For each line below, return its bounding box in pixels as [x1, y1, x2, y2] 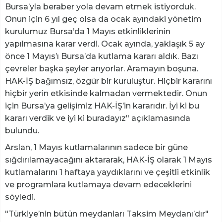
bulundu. [5, 126, 39, 136]
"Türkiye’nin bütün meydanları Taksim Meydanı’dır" [5, 209, 209, 219]
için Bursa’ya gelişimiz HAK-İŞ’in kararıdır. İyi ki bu [5, 101, 199, 111]
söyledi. [5, 192, 35, 202]
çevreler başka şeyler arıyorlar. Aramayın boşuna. [5, 64, 198, 74]
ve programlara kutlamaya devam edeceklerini [5, 180, 192, 190]
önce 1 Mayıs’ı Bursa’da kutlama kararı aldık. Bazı [5, 52, 198, 61]
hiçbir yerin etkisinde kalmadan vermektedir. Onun [5, 89, 207, 99]
